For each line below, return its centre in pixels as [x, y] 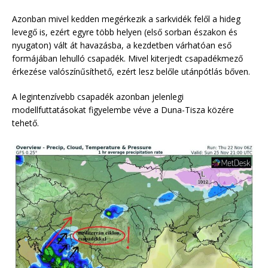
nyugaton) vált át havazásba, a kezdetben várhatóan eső [122, 45]
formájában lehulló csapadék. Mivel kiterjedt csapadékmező [127, 59]
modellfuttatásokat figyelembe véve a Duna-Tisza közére [123, 110]
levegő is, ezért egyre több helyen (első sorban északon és [125, 32]
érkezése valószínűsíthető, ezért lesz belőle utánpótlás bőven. [131, 72]
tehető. [25, 123]
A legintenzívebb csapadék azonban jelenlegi [98, 97]
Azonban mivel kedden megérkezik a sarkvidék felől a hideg [126, 19]
